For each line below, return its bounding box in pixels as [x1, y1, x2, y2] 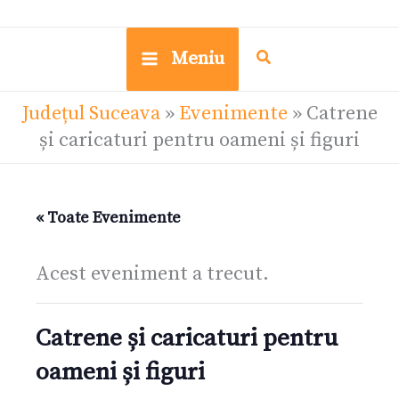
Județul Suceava [21, 101, 160, 126]
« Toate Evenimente [36, 207, 181, 228]
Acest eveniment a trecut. [36, 261, 269, 286]
